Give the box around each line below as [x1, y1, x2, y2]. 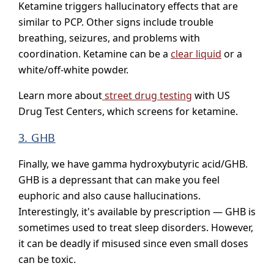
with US [192, 89, 230, 103]
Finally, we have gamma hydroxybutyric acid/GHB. [18, 157, 248, 171]
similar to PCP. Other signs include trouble [18, 15, 213, 29]
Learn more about [18, 89, 102, 103]
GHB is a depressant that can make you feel [18, 173, 220, 187]
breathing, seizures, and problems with [18, 31, 200, 45]
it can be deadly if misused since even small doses [18, 237, 248, 251]
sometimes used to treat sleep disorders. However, [18, 221, 253, 235]
